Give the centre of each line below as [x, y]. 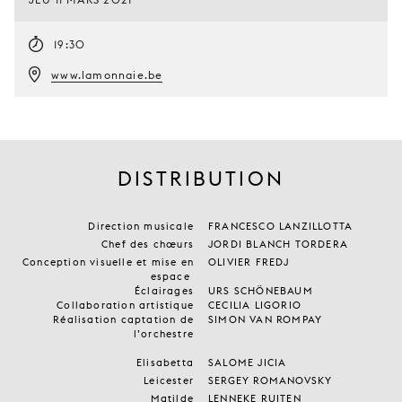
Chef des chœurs [148, 245]
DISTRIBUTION [201, 179]
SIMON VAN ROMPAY [266, 320]
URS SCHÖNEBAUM [261, 291]
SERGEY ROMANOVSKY [271, 381]
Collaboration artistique [125, 306]
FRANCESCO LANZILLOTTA [281, 227]
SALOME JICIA [248, 363]
